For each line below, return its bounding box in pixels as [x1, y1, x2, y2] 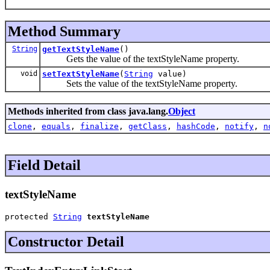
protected [5, 212, 53, 222]
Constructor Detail [8, 234, 124, 250]
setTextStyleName [42, 69, 119, 78]
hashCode [177, 121, 215, 131]
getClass [128, 121, 167, 131]
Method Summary [8, 23, 121, 39]
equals [42, 121, 71, 131]
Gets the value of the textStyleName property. [42, 53, 239, 64]
